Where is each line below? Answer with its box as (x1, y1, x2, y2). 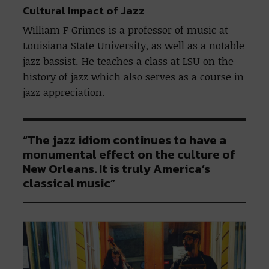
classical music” (23, 174, 116, 192)
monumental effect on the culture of (23, 145, 236, 163)
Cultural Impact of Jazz (23, 2, 145, 19)
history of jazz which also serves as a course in (23, 69, 244, 83)
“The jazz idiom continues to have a (23, 130, 227, 149)
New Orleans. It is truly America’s (23, 159, 211, 178)
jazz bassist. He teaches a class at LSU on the (23, 53, 234, 68)
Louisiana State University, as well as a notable (23, 38, 245, 52)
